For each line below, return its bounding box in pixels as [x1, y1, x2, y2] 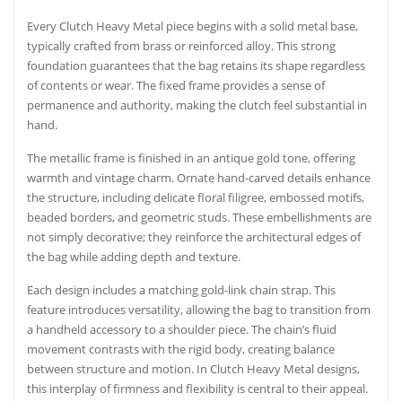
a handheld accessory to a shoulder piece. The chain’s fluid [27, 320, 336, 337]
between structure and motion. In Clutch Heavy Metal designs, [27, 360, 360, 377]
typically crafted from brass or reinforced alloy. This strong [27, 37, 336, 54]
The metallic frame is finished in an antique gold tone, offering [27, 149, 355, 166]
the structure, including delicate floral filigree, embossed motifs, [27, 188, 364, 205]
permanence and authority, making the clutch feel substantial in [27, 96, 367, 113]
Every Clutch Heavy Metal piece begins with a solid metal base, [27, 17, 358, 34]
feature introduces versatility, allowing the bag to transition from [27, 301, 371, 318]
